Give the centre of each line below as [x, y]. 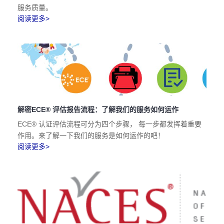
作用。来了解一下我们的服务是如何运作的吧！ [91, 135]
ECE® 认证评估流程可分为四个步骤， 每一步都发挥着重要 [109, 124]
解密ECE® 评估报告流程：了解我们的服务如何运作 [98, 109]
